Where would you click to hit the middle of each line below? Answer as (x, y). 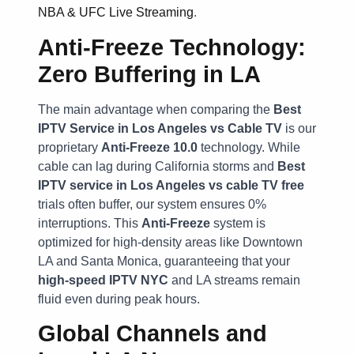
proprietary (70, 147)
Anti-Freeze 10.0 (149, 147)
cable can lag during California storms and (158, 166)
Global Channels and (153, 334)
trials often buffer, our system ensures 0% (152, 204)
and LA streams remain (234, 280)
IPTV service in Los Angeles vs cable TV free (171, 185)
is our (299, 128)
